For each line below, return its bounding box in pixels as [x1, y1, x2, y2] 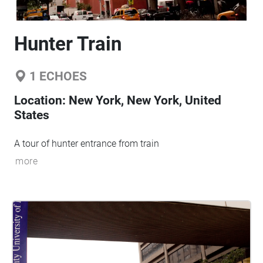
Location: [14, 93, 69, 107]
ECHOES [36, 69, 87, 83]
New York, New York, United [69, 93, 221, 107]
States [14, 108, 49, 122]
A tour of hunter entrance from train [14, 138, 159, 149]
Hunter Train [14, 32, 122, 55]
